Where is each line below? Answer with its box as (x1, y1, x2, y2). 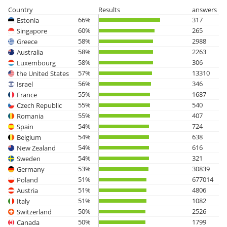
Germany (17, 164, 45, 174)
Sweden (17, 154, 41, 163)
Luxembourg (17, 58, 56, 67)
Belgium (17, 132, 41, 142)
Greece (17, 36, 37, 46)
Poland (17, 175, 38, 184)
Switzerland (17, 207, 52, 216)
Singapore (17, 26, 47, 35)
